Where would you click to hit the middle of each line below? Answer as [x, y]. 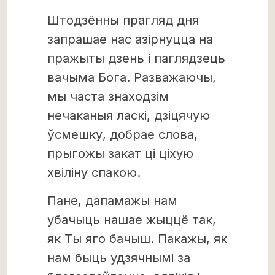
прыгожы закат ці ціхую [120, 153]
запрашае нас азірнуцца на [130, 39]
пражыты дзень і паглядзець [136, 58]
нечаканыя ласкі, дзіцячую [129, 115]
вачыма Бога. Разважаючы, [132, 77]
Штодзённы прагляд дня [123, 20]
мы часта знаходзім [108, 96]
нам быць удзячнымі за [119, 258]
